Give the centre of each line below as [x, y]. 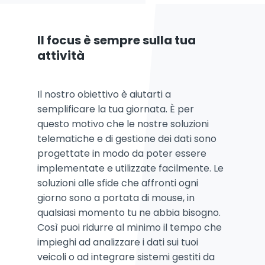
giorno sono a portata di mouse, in [116, 198]
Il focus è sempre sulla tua [117, 40]
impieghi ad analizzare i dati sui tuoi [118, 242]
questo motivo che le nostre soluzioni [123, 124]
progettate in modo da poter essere [122, 153]
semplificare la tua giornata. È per [116, 109]
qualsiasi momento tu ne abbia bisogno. [129, 212]
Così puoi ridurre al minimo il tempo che [130, 227]
